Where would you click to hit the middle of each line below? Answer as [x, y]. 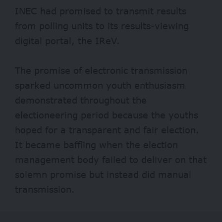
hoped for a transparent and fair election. [107, 130]
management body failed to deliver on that [111, 160]
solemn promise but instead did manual [103, 175]
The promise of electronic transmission [101, 71]
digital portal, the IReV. [69, 41]
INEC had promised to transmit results [101, 11]
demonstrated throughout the [81, 100]
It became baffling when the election [96, 145]
